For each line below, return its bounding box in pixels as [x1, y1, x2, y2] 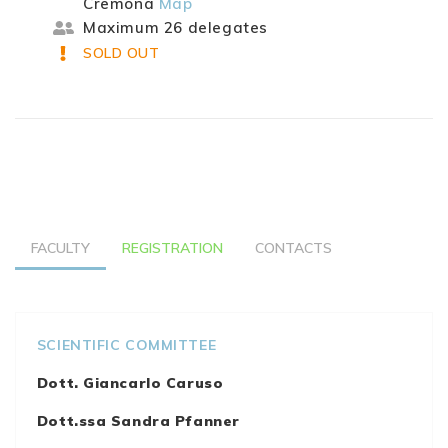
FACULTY [31, 239, 90, 258]
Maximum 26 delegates [83, 18, 269, 38]
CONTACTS [255, 239, 332, 258]
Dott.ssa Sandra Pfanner [36, 412, 240, 431]
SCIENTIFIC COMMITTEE [36, 336, 217, 355]
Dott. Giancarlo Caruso [36, 374, 224, 393]
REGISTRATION [122, 239, 223, 258]
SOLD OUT [83, 44, 160, 63]
